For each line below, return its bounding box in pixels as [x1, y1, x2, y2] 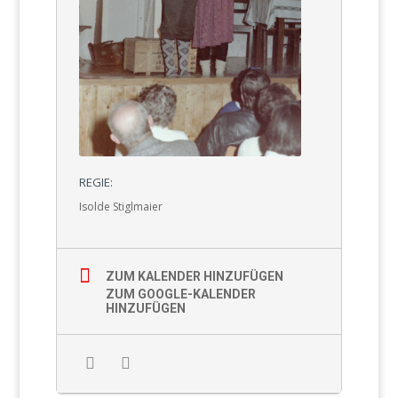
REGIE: [78, 174, 113, 191]
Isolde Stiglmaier [78, 199, 163, 215]
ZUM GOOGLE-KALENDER [105, 287, 256, 302]
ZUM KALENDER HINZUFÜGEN [105, 269, 283, 284]
